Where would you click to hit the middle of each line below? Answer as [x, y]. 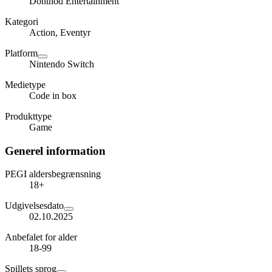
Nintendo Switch [62, 64]
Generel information [55, 151]
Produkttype [28, 116]
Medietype [25, 85]
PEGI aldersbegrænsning [53, 174]
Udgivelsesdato [34, 206]
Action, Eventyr [60, 32]
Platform [21, 53]
